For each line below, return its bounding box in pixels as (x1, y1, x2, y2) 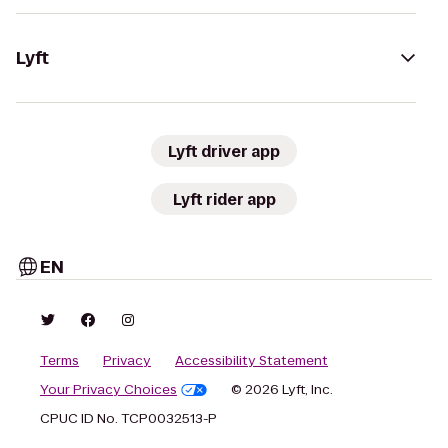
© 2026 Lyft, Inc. (230, 380, 333, 399)
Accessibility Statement (175, 351, 328, 370)
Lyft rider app (172, 188, 276, 210)
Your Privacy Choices (40, 380, 177, 399)
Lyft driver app (168, 140, 280, 162)
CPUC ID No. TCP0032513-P (40, 409, 217, 428)
